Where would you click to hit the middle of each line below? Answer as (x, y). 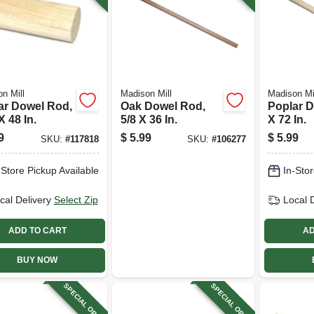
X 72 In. (287, 119)
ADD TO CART (37, 231)
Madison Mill (146, 94)
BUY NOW (37, 260)
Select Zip (76, 200)
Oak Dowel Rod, (163, 106)
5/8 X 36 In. (149, 119)
